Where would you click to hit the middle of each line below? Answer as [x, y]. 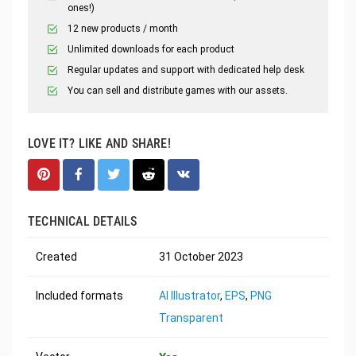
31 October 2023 [201, 256]
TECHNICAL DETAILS [83, 221]
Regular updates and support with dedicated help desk [186, 70]
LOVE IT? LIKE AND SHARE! [99, 143]
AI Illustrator [190, 295]
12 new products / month [123, 28]
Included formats [79, 295]
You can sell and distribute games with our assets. [178, 90]
